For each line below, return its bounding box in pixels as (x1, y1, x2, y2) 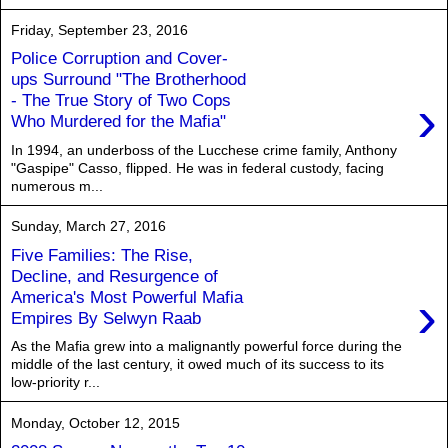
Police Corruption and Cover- (11, 48, 228, 69)
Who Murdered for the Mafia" (11, 111, 226, 132)
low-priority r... (11, 374, 100, 391)
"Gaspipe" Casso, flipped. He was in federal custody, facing (11, 160, 384, 176)
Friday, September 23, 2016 (11, 21, 188, 38)
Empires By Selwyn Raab (11, 307, 201, 328)
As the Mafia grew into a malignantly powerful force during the (11, 338, 402, 355)
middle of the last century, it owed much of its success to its (11, 356, 384, 373)
